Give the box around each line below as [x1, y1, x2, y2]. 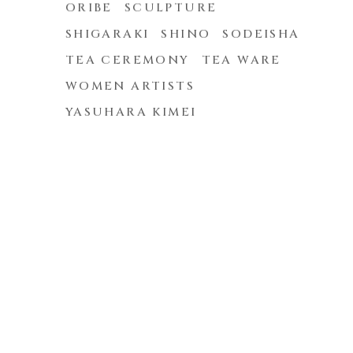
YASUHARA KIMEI [65, 103, 197, 121]
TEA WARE [201, 51, 281, 69]
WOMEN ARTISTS [65, 77, 195, 95]
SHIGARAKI [65, 25, 150, 43]
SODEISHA [222, 25, 300, 43]
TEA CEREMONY [65, 51, 190, 69]
